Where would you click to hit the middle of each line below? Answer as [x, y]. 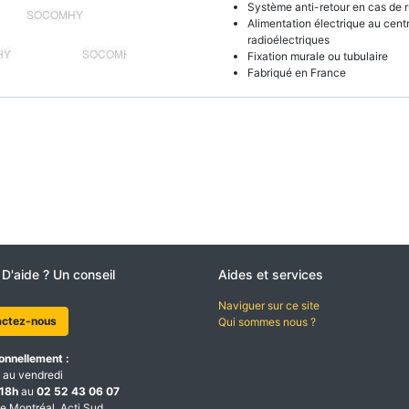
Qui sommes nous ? [267, 322]
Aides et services [273, 274]
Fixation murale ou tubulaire [318, 56]
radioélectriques [288, 40]
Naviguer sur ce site [269, 305]
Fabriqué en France [297, 73]
